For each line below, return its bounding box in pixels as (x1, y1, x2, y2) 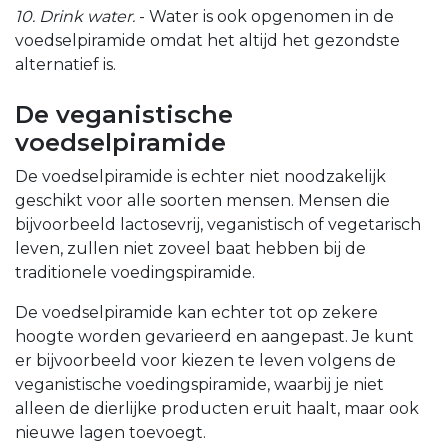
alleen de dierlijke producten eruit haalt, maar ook (15, 399, 419, 419)
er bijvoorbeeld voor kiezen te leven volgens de (15, 351, 396, 371)
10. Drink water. (15, 7, 135, 27)
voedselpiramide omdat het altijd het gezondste (15, 31, 400, 51)
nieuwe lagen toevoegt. (15, 423, 206, 443)
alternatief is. (15, 55, 116, 75)
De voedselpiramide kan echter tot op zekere (15, 303, 378, 323)
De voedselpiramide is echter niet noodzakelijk (15, 167, 386, 187)
